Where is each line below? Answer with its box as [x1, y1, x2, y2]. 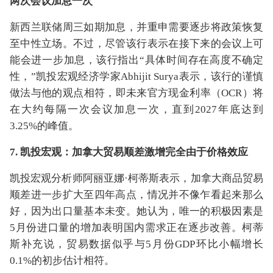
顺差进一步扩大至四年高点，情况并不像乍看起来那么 [10, 189, 263, 200]
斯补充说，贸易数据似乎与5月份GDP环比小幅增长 [10, 238, 263, 250]
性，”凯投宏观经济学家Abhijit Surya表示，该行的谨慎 [10, 71, 263, 82]
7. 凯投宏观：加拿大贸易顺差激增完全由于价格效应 [10, 146, 248, 158]
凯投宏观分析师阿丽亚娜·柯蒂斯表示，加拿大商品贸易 [10, 172, 263, 184]
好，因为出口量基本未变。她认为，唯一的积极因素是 [10, 205, 263, 217]
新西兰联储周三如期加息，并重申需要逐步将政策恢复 [10, 21, 263, 33]
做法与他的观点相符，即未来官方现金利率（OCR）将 [10, 87, 263, 99]
